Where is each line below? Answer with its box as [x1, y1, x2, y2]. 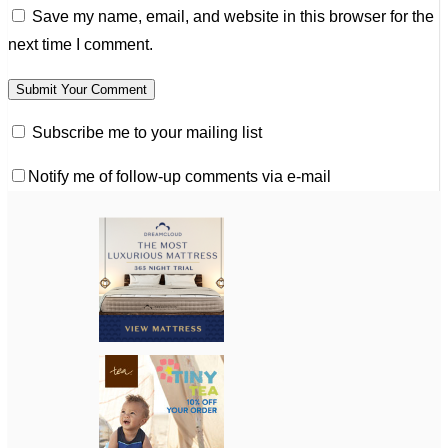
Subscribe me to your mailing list [28, 124, 262, 142]
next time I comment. [8, 36, 153, 54]
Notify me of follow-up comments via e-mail [28, 168, 331, 186]
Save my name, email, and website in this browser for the [32, 8, 434, 26]
